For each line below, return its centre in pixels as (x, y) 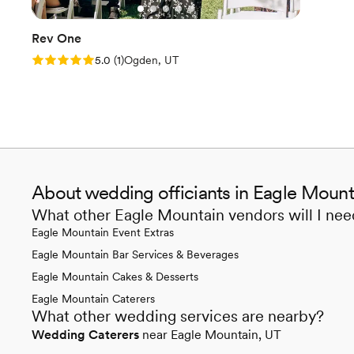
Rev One (56, 38)
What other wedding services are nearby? (178, 316)
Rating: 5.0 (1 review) (92, 59)
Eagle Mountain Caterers (93, 298)
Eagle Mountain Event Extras (103, 232)
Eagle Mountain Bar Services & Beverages (135, 254)
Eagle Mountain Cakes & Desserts (115, 276)
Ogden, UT (152, 60)
